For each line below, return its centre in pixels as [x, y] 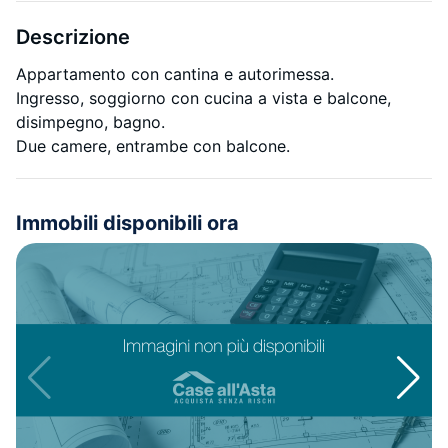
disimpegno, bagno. [90, 122]
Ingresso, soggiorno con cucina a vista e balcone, [203, 98]
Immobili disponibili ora [127, 223]
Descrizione [73, 37]
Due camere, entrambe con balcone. [153, 146]
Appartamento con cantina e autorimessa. [175, 74]
